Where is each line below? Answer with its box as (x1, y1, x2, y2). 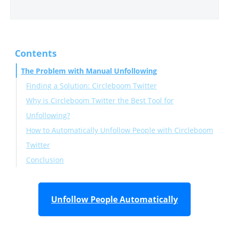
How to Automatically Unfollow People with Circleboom (26, 125, 213, 135)
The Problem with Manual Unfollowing (20, 65, 157, 76)
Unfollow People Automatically (51, 193, 178, 205)
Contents (15, 47, 57, 59)
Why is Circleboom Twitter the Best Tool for (26, 95, 174, 105)
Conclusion (26, 154, 64, 165)
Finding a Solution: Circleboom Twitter (26, 80, 157, 90)
